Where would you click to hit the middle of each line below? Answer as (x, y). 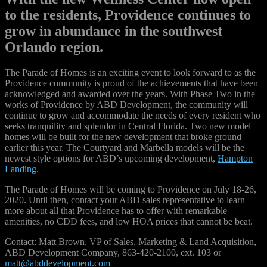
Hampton (235, 158)
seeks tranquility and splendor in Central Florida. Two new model (128, 126)
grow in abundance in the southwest (114, 31)
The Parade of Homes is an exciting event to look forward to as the (130, 72)
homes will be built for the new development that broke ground (123, 136)
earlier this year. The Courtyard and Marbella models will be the (125, 147)
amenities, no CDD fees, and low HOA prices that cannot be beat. (129, 221)
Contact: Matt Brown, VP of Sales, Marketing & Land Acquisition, (131, 241)
